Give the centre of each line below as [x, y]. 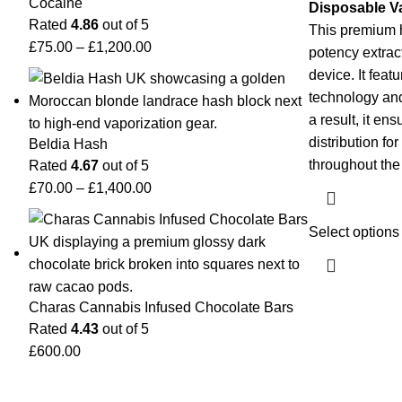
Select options [354, 232]
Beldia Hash [68, 144]
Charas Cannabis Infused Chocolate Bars [161, 308]
